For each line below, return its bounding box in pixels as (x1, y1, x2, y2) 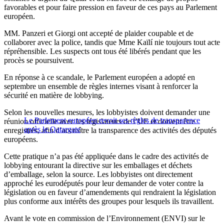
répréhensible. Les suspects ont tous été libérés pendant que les (4, 47, 201, 56)
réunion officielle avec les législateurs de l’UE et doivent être (4, 117, 195, 126)
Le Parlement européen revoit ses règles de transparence (24, 116, 200, 125)
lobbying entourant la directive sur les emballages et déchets (4, 161, 192, 170)
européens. (4, 135, 38, 144)
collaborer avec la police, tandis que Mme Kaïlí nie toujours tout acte (4, 38, 220, 47)
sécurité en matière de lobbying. (4, 91, 104, 100)
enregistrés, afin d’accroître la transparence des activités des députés (4, 126, 216, 135)
